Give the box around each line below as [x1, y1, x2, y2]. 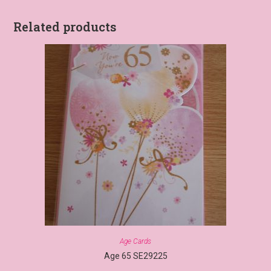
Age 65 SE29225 [103, 251, 168, 261]
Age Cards [120, 237, 151, 246]
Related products [13, 19, 117, 35]
